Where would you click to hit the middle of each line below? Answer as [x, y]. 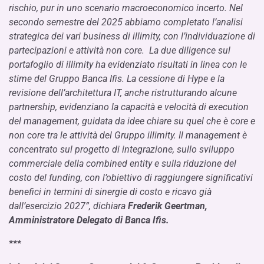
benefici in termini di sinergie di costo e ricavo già [110, 192]
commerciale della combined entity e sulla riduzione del [123, 164]
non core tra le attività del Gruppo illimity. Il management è [128, 135]
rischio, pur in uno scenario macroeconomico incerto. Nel [126, 8]
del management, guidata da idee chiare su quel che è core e [132, 121]
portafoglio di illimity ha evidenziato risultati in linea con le [128, 65]
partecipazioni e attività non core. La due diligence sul [120, 50]
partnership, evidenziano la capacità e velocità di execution [129, 107]
